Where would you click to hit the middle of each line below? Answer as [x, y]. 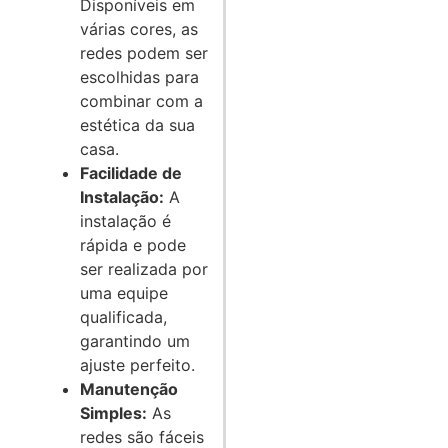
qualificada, [123, 317]
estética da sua [137, 125]
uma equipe [124, 293]
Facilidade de [131, 173]
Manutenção [129, 389]
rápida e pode [133, 245]
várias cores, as [139, 29]
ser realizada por [144, 269]
